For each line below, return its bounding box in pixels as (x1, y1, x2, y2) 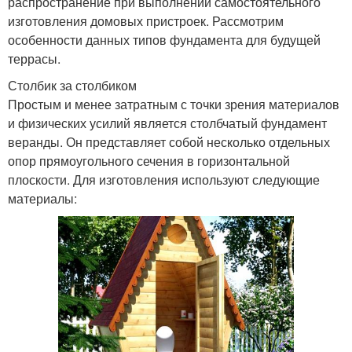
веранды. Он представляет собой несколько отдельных (8, 132, 330, 151)
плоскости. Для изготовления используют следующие (8, 170, 320, 189)
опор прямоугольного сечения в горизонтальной (8, 151, 290, 170)
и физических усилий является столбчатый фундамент (8, 113, 327, 132)
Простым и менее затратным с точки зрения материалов (8, 94, 339, 113)
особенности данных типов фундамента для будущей (8, 30, 321, 49)
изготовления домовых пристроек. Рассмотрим (8, 11, 284, 30)
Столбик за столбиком (8, 75, 137, 94)
